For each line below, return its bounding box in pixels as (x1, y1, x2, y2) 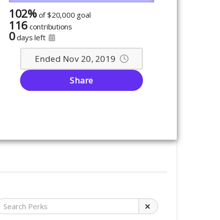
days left (17, 32, 48, 42)
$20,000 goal (47, 9, 91, 20)
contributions (29, 21, 72, 31)
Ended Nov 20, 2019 (34, 53, 116, 64)
